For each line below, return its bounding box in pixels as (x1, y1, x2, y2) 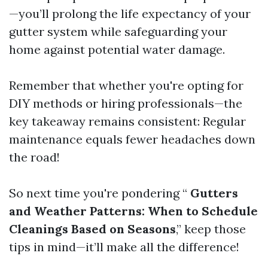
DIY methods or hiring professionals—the (9, 96, 242, 111)
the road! (9, 150, 60, 165)
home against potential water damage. (9, 42, 225, 57)
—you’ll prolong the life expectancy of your (9, 6, 251, 21)
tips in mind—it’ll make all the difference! (9, 239, 239, 254)
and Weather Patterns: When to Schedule (9, 203, 258, 218)
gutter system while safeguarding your (9, 24, 227, 39)
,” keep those (176, 221, 246, 236)
